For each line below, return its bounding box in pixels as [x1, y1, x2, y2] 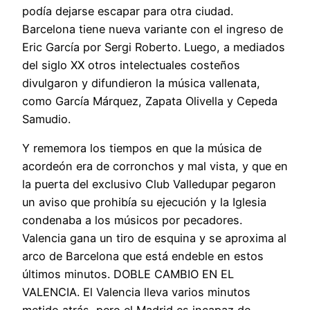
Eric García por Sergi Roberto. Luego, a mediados [22, 39, 285, 54]
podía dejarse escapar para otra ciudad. [22, 3, 233, 18]
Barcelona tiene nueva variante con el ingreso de [22, 21, 283, 36]
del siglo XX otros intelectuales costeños [22, 57, 240, 72]
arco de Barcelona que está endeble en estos [22, 249, 264, 264]
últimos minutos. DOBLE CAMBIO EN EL [22, 267, 234, 282]
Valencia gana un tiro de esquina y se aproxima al [22, 231, 286, 246]
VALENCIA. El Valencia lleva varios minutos [22, 285, 250, 300]
